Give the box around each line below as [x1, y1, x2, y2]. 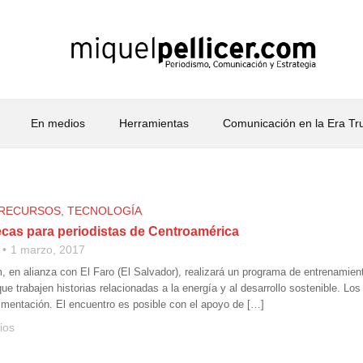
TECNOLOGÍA [67, 204, 142, 217]
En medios [30, 117, 85, 130]
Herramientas [118, 117, 189, 130]
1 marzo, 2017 [11, 243, 85, 256]
